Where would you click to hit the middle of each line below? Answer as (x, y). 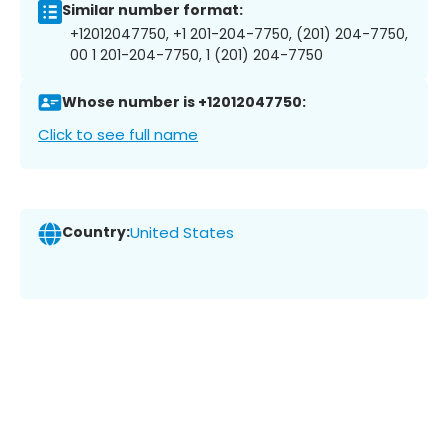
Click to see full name (118, 134)
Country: (96, 232)
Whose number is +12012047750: (184, 102)
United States (182, 233)
